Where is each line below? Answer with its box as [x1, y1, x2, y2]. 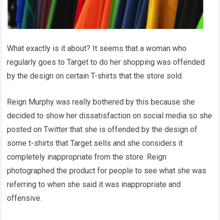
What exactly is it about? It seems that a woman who [7, 43, 187, 53]
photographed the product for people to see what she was [7, 165, 207, 175]
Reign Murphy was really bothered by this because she [7, 97, 195, 107]
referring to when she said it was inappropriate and [7, 179, 181, 189]
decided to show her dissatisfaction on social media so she [7, 110, 213, 120]
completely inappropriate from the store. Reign [7, 152, 167, 162]
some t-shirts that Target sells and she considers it [7, 138, 183, 148]
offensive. [7, 193, 42, 203]
